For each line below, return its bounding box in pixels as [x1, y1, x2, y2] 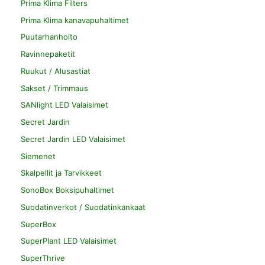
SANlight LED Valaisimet [21, 100, 108, 110]
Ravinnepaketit [21, 49, 75, 59]
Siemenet [21, 151, 56, 161]
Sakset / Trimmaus [21, 83, 88, 93]
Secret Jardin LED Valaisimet [21, 134, 125, 144]
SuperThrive [21, 253, 65, 263]
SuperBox [21, 219, 56, 229]
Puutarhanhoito [21, 32, 77, 42]
